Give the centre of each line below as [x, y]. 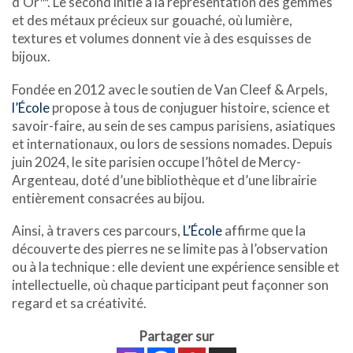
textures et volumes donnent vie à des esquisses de [162, 39]
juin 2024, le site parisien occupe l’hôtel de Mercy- [156, 162]
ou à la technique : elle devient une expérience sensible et [176, 267]
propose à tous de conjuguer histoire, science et [190, 107]
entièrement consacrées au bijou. [108, 198]
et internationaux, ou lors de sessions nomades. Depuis [172, 143]
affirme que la [264, 231]
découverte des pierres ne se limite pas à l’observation [170, 249]
